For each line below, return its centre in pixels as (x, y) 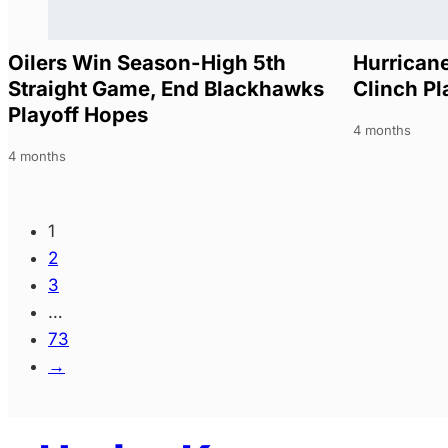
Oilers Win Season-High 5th (147, 63)
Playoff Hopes (78, 115)
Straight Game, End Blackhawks (166, 89)
